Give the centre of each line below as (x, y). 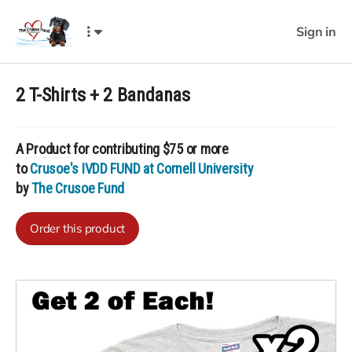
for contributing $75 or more (149, 149)
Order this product (78, 228)
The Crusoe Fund (78, 188)
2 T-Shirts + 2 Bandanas (103, 95)
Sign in (316, 31)
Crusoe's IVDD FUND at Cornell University (142, 169)
